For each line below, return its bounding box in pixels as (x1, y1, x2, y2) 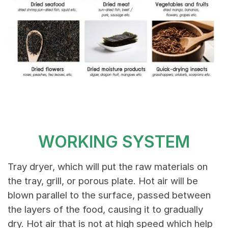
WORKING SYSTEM (38, 131, 190, 152)
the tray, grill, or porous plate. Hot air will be (8, 175, 198, 187)
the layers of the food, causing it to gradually (8, 204, 203, 216)
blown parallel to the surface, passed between (8, 189, 211, 202)
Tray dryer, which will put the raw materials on (8, 161, 208, 173)
